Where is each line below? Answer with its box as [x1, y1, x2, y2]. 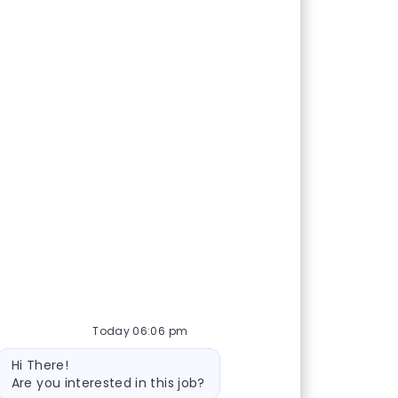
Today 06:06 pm [92, 322, 188, 338]
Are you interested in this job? [11, 373, 205, 392]
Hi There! [11, 355, 68, 374]
